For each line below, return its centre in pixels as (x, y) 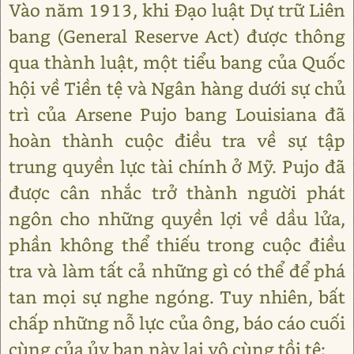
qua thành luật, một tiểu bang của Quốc (177, 62)
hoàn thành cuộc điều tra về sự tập (177, 140)
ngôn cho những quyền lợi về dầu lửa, (177, 218)
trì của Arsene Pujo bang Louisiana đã (177, 114)
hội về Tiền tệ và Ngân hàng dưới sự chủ (177, 88)
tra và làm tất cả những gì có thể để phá (177, 271)
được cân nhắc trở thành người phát (177, 192)
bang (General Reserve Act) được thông (177, 36)
